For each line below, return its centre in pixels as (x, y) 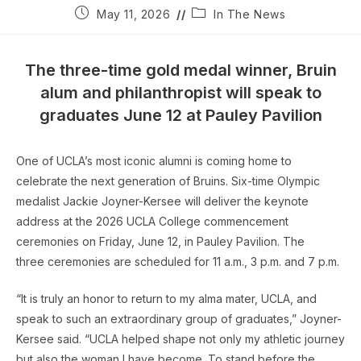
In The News (250, 14)
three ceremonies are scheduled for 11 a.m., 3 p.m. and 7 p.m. (178, 261)
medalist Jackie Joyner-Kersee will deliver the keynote (162, 201)
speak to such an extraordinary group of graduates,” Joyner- (179, 318)
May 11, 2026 (133, 14)
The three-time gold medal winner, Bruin (180, 70)
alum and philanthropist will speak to (180, 92)
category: (219, 27)
